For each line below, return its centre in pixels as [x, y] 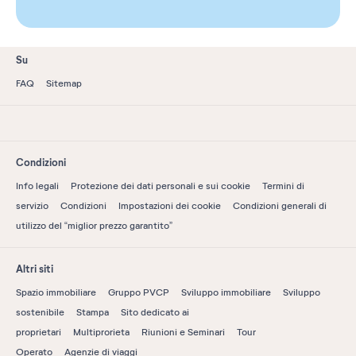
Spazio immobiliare [56, 293]
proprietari [39, 333]
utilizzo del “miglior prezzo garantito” [94, 226]
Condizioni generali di [280, 206]
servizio [32, 206]
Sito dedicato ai [155, 313]
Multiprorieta [101, 333]
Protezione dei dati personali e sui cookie [161, 186]
